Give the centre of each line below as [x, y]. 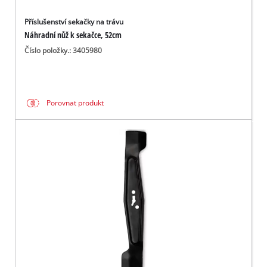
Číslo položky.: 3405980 [63, 50]
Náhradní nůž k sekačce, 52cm [73, 35]
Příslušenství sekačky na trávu [74, 21]
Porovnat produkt [75, 103]
